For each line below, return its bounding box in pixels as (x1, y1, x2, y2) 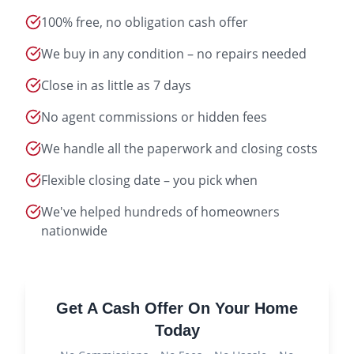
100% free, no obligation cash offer (41, 13, 248, 31)
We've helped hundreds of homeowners (41, 203, 280, 220)
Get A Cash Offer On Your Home (56, 299, 298, 317)
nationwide (41, 222, 107, 239)
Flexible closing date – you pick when (41, 171, 258, 189)
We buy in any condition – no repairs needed (41, 45, 307, 62)
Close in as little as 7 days (41, 77, 191, 94)
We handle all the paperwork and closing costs (41, 140, 318, 157)
